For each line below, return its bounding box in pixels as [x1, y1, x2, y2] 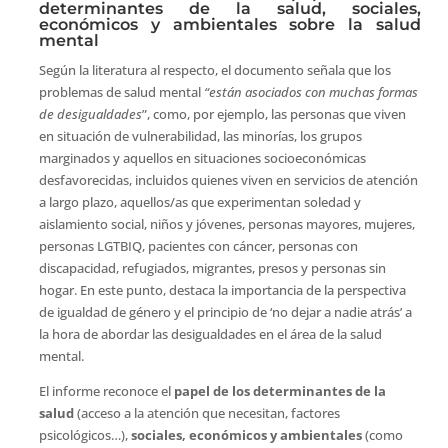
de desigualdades [38, 104, 142, 123]
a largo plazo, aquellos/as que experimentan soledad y [38, 192, 361, 211]
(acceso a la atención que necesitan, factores [76, 403, 340, 422]
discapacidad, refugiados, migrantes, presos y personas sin [38, 258, 386, 277]
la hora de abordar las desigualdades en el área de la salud [38, 324, 382, 343]
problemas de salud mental [38, 82, 204, 101]
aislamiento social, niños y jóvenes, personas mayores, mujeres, [38, 214, 415, 233]
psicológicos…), [38, 425, 131, 444]
